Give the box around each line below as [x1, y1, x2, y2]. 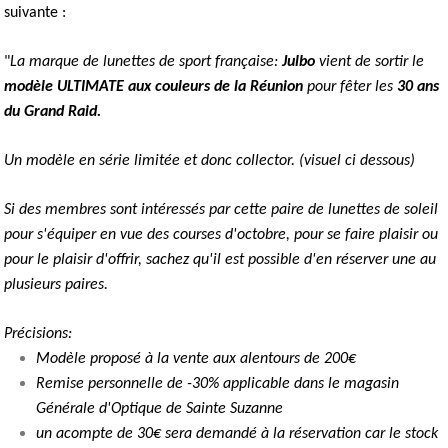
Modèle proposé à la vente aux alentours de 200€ [36, 350, 356, 367]
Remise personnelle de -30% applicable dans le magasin [36, 375, 399, 392]
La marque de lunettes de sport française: [10, 53, 282, 70]
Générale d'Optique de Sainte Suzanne [36, 400, 283, 417]
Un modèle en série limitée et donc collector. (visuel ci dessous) [4, 152, 419, 169]
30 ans [397, 78, 439, 95]
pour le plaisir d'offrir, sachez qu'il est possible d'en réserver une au [4, 251, 436, 268]
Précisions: [4, 325, 76, 342]
